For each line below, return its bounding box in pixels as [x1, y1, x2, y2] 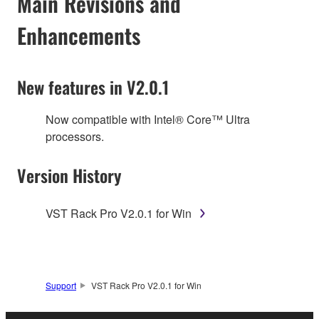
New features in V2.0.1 [17, 73, 169, 100]
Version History [17, 162, 121, 188]
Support [46, 278, 76, 291]
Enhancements [17, 19, 140, 51]
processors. [46, 127, 104, 145]
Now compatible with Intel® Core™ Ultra [46, 110, 250, 127]
